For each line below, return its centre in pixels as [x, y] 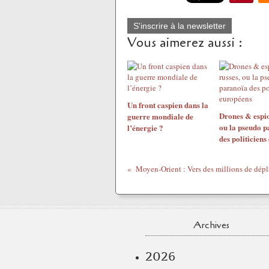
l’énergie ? [145, 128]
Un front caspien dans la [168, 105]
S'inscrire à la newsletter [180, 26]
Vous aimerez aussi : [185, 43]
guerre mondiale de [160, 116]
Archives [211, 225]
